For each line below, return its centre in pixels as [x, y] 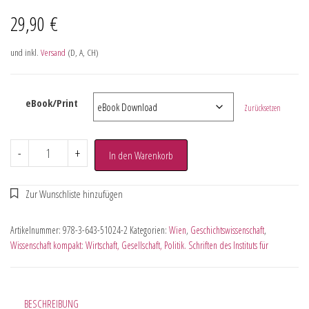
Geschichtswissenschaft [227, 230]
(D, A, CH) [82, 52]
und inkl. [26, 52]
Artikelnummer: [37, 230]
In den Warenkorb [141, 155]
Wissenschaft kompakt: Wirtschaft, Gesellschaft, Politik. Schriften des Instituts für [139, 245]
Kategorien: [149, 230]
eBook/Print [52, 102]
